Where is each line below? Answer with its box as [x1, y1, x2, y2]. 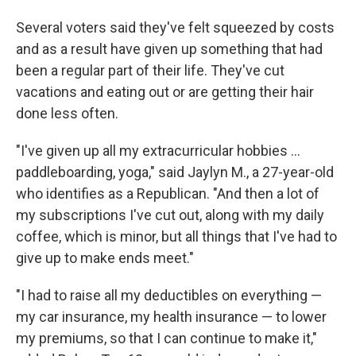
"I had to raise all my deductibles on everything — [16, 287, 322, 304]
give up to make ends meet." [16, 250, 194, 266]
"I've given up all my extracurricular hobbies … [16, 142, 300, 159]
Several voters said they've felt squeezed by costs [16, 19, 335, 36]
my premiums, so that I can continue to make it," [16, 330, 317, 346]
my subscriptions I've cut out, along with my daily [16, 207, 324, 223]
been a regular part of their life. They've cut [16, 62, 284, 79]
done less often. [16, 105, 118, 122]
